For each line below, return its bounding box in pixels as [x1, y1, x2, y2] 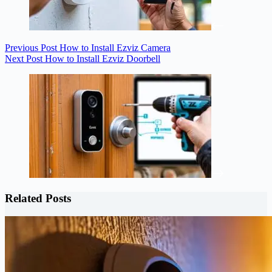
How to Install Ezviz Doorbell [45, 53, 160, 64]
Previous [5, 42, 41, 53]
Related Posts [5, 191, 71, 205]
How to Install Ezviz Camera [59, 42, 171, 53]
